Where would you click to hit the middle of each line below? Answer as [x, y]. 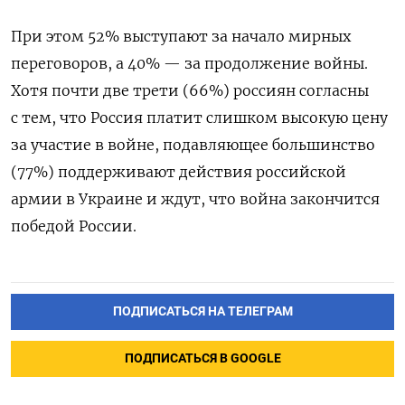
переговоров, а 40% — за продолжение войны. [189, 64]
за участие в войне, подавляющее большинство [193, 145]
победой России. [74, 226]
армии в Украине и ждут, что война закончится [195, 199]
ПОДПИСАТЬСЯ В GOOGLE [202, 359]
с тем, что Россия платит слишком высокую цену [199, 118]
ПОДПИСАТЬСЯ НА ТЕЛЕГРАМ [202, 312]
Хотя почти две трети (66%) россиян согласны [190, 91]
